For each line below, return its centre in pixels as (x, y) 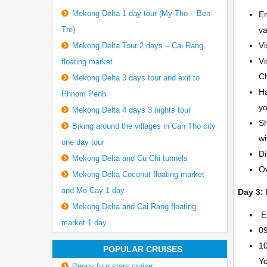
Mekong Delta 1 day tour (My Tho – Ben (141, 13)
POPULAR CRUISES (142, 249)
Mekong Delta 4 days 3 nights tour (131, 110)
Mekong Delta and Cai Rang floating (134, 207)
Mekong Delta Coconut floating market (138, 174)
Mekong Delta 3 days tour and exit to (136, 78)
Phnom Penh (83, 94)
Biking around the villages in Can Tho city (144, 126)
